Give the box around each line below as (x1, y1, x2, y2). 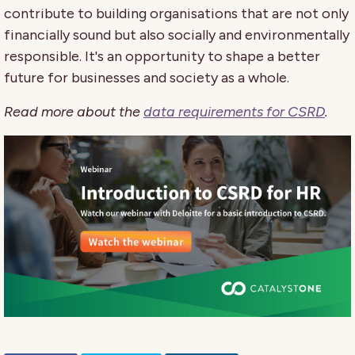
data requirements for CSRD (143, 102, 325, 120)
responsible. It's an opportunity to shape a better (4, 47, 320, 65)
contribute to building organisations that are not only (4, 4, 349, 22)
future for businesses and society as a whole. (4, 68, 289, 86)
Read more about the (4, 102, 143, 120)
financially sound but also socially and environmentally (4, 25, 349, 44)
